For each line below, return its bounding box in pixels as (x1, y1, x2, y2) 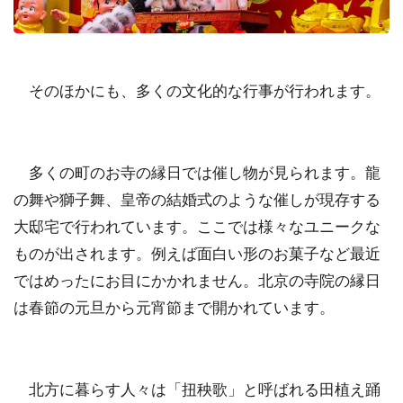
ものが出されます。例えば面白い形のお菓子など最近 (13, 245, 381, 264)
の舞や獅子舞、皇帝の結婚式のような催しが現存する (13, 191, 381, 210)
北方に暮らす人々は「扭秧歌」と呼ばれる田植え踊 (13, 381, 381, 399)
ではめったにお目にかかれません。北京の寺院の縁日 (13, 272, 381, 291)
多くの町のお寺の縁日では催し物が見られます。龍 (13, 164, 381, 183)
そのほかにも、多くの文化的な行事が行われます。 (13, 82, 381, 101)
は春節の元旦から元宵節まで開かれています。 (13, 299, 335, 318)
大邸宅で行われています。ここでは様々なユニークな (13, 218, 381, 237)
